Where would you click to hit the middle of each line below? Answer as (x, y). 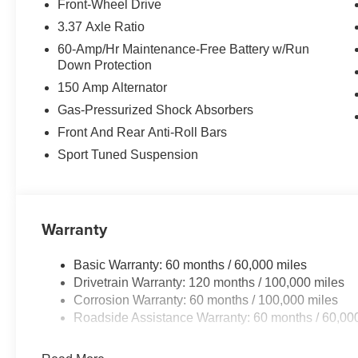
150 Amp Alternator (113, 87)
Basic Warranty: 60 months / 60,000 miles (191, 265)
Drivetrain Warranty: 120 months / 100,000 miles (209, 282)
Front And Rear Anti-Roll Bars (143, 132)
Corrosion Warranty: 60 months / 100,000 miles (206, 300)
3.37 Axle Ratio (101, 26)
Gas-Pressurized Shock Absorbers (156, 109)
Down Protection (105, 65)
